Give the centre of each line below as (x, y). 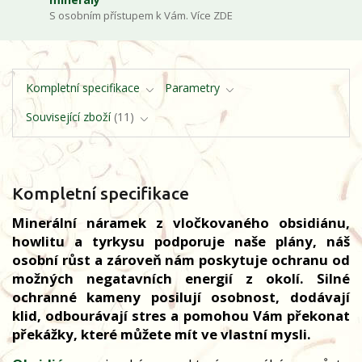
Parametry (192, 87)
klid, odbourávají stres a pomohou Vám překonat (181, 316)
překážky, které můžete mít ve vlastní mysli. (162, 335)
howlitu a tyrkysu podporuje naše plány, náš (181, 242)
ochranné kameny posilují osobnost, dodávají (181, 297)
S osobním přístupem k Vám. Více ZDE (141, 15)
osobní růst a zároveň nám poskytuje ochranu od (181, 260)
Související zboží (68, 117)
